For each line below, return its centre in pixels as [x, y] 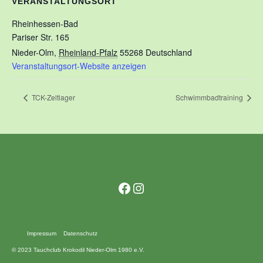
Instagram [162, 187]
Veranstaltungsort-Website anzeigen [79, 66]
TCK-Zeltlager [53, 97]
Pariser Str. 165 [41, 37]
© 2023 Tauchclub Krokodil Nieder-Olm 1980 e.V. [78, 249]
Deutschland [169, 52]
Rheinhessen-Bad [45, 23]
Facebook [147, 187]
